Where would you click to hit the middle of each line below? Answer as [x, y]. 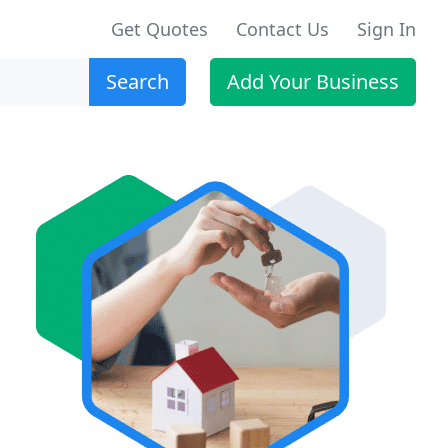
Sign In [386, 29]
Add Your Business [313, 81]
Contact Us [282, 29]
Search [137, 81]
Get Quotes [159, 29]
